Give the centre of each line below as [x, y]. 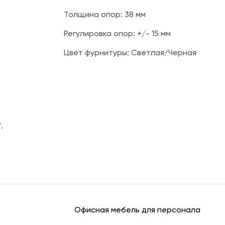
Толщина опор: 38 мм [105, 15]
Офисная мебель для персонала [137, 210]
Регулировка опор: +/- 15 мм [117, 34]
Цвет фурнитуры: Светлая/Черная [130, 53]
